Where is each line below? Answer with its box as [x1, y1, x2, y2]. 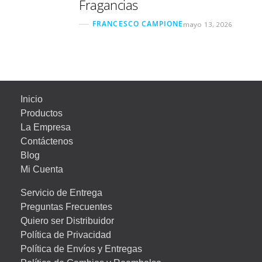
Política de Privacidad [20, 230, 112, 240]
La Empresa [20, 122, 71, 133]
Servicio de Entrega [20, 188, 103, 198]
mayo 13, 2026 [183, 19, 233, 29]
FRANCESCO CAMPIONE [92, 19, 184, 28]
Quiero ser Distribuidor [20, 216, 115, 226]
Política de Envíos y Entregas [20, 244, 143, 254]
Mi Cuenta [20, 164, 64, 175]
